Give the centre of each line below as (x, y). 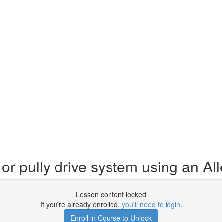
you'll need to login (151, 204)
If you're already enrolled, (81, 204)
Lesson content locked (111, 194)
